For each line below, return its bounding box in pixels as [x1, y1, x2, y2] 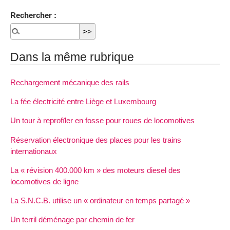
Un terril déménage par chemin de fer [10, 215, 135, 224]
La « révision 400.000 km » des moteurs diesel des [10, 165, 181, 175]
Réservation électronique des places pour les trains [10, 135, 181, 144]
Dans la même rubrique [10, 50, 134, 64]
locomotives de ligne [10, 177, 79, 186]
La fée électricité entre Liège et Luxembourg [10, 97, 156, 106]
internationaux [10, 146, 57, 156]
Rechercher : [10, 11, 56, 20]
